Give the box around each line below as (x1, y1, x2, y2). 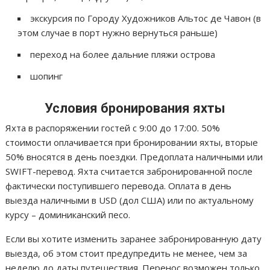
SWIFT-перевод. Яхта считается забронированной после (5, 165, 253, 177)
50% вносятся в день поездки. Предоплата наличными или (5, 150, 263, 163)
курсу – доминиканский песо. (5, 208, 131, 221)
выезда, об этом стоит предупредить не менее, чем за (5, 246, 248, 259)
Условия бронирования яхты (45, 100, 225, 116)
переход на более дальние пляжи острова (30, 48, 216, 60)
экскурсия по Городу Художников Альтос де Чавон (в (30, 11, 262, 24)
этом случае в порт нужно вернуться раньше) (17, 26, 218, 39)
